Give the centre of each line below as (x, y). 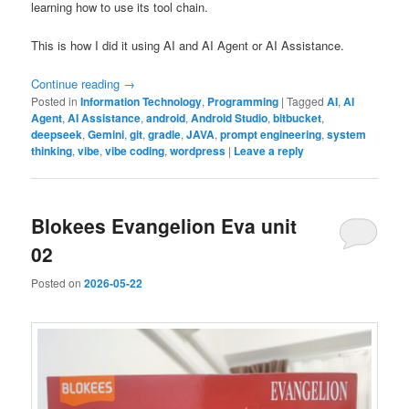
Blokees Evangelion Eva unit (164, 226)
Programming (243, 102)
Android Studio (230, 118)
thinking (52, 151)
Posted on (58, 282)
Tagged (306, 101)
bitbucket (298, 118)
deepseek (57, 135)
